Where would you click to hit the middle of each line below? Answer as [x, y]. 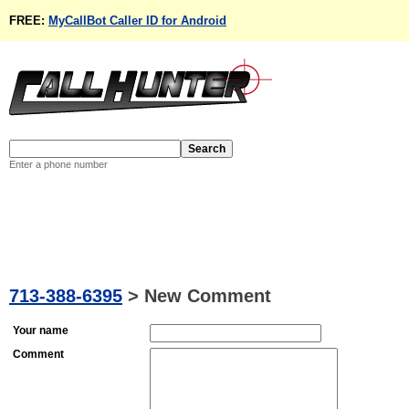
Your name [41, 331]
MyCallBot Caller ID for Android [137, 21]
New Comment [208, 296]
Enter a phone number [58, 164]
